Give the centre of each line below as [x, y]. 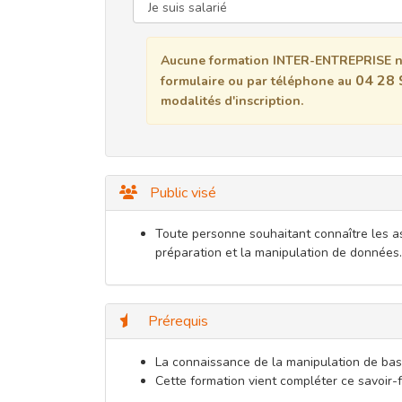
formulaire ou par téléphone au [258, 81]
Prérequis [176, 321]
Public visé [181, 192]
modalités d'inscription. [232, 100]
